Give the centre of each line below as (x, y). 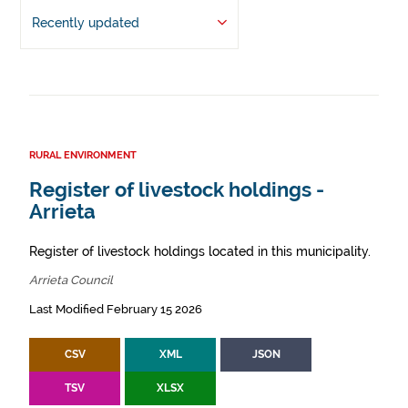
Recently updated (85, 23)
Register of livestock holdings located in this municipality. (200, 251)
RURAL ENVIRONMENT (83, 155)
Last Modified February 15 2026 (116, 309)
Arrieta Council (71, 280)
